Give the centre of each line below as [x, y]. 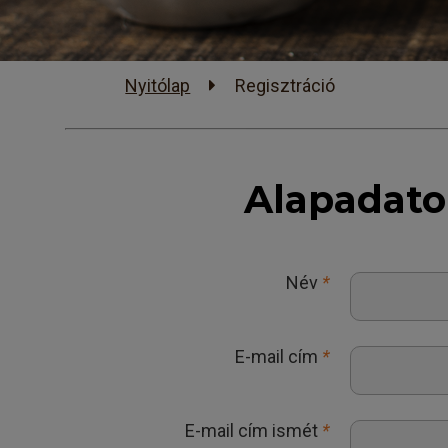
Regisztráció [285, 85]
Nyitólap [158, 85]
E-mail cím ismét [254, 430]
